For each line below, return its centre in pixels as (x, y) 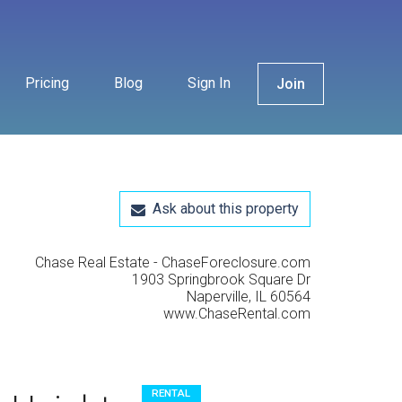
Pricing (47, 83)
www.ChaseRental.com (237, 314)
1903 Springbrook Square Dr (221, 280)
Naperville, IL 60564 (249, 297)
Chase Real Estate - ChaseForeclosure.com (173, 262)
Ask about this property (222, 209)
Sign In (209, 83)
